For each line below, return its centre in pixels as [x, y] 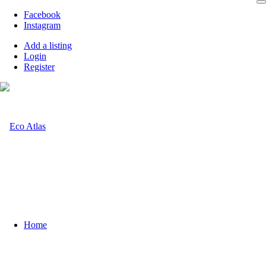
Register [39, 67]
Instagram [42, 25]
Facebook [42, 15]
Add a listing [48, 45]
